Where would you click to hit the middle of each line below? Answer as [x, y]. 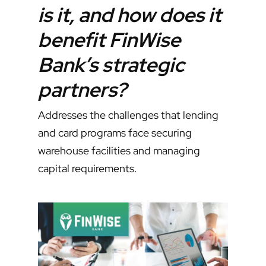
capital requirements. [89, 168]
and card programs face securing [115, 133]
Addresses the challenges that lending [128, 115]
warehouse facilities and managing [119, 151]
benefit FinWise [109, 40]
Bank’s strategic [111, 65]
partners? [82, 90]
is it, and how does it [130, 15]
